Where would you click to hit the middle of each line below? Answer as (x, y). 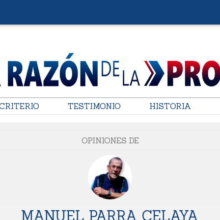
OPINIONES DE (110, 141)
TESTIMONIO (94, 106)
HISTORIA (170, 106)
